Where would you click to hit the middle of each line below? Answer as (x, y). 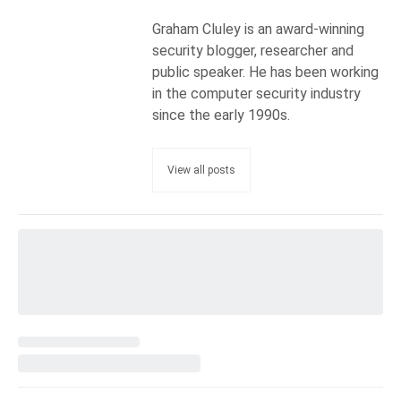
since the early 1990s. (221, 115)
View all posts (201, 171)
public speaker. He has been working (265, 73)
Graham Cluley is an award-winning (258, 30)
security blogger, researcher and (253, 51)
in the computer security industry (256, 94)
